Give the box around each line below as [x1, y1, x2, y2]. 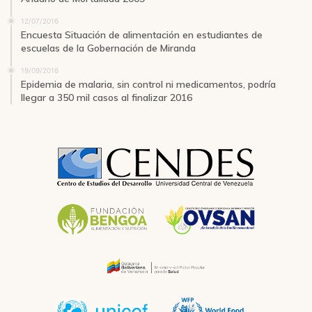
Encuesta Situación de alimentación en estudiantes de [21, 28, 263, 41]
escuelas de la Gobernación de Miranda [21, 41, 196, 54]
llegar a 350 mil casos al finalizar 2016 [21, 91, 192, 104]
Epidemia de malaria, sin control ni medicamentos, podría [21, 77, 276, 91]
